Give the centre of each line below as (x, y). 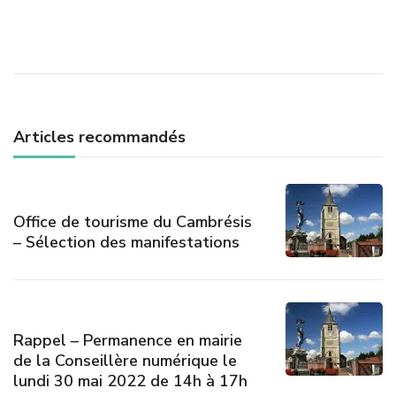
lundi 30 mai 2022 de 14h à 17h (130, 381)
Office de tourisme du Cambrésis (133, 222)
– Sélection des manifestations (126, 243)
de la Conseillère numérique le (125, 361)
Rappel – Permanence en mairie (128, 341)
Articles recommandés (99, 137)
